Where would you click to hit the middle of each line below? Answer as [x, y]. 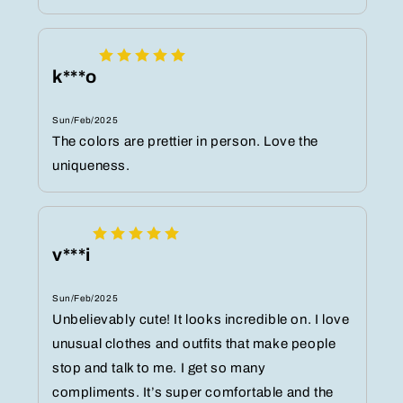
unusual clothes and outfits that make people [194, 344]
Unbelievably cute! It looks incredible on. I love [201, 320]
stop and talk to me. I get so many [159, 368]
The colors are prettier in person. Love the [185, 142]
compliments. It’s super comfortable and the [193, 393]
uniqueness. [91, 166]
